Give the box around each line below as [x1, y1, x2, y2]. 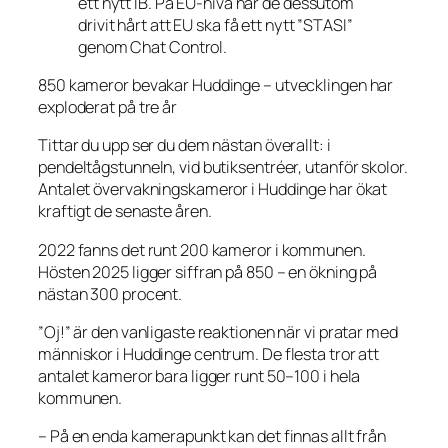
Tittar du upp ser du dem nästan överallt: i [38, 134, 331, 157]
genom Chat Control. [78, 35, 228, 58]
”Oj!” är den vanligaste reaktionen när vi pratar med [38, 320, 398, 343]
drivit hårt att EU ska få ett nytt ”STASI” [78, 13, 353, 36]
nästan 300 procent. [38, 282, 183, 305]
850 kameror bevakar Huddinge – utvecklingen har [38, 74, 394, 97]
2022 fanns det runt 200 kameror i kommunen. [38, 238, 366, 261]
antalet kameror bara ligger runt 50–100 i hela [38, 364, 361, 387]
